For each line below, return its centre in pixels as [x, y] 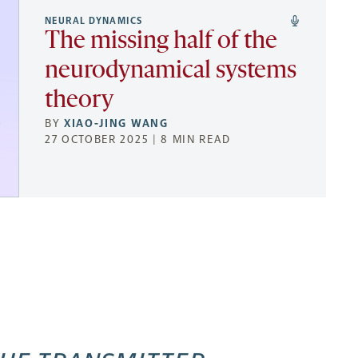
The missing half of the [161, 42]
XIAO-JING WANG [116, 124]
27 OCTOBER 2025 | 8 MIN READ [138, 140]
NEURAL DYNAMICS [94, 21]
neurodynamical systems [171, 72]
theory [79, 101]
